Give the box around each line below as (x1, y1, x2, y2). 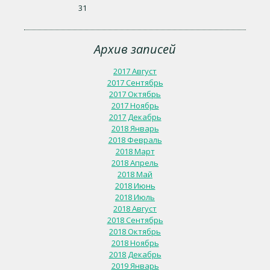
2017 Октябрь (109, 89, 161, 99)
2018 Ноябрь (111, 237, 159, 248)
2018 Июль (115, 192, 155, 202)
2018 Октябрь (109, 226, 161, 237)
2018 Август (113, 203, 157, 214)
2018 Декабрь (108, 249, 162, 260)
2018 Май (118, 169, 152, 180)
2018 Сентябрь (107, 215, 163, 225)
